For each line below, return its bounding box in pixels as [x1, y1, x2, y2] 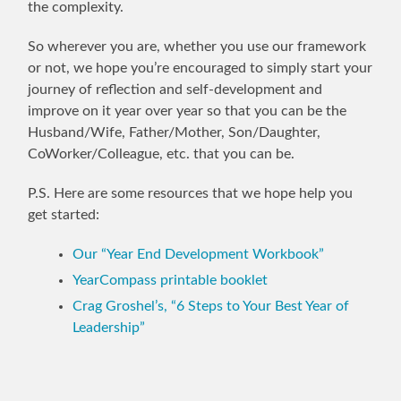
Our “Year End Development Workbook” [73, 247, 325, 262]
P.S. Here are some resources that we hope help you [28, 186, 354, 201]
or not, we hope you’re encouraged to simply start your [28, 61, 373, 76]
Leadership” [73, 320, 146, 336]
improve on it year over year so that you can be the [28, 104, 347, 119]
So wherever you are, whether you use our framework [28, 39, 367, 55]
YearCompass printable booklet [73, 273, 269, 288]
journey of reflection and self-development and [28, 82, 323, 98]
